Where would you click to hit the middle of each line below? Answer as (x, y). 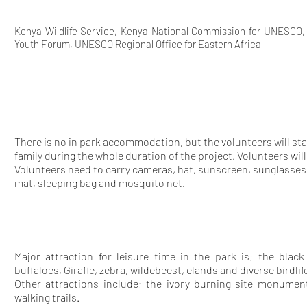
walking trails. (47, 297)
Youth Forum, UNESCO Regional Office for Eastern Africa (138, 44)
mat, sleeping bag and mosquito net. (100, 183)
